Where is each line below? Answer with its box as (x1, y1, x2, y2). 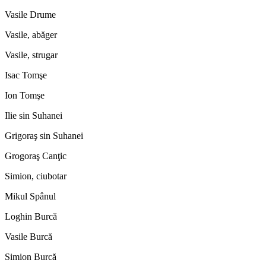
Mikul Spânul (5, 191, 56, 201)
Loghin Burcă (5, 211, 57, 221)
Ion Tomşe (5, 90, 45, 100)
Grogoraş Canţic (5, 150, 66, 161)
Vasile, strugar (5, 49, 58, 60)
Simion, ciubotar (5, 170, 66, 181)
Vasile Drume (5, 9, 56, 20)
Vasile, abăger (5, 29, 57, 40)
